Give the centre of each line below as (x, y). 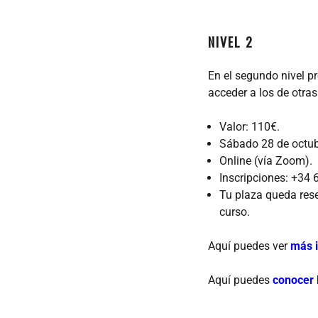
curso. (235, 212)
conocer (293, 280)
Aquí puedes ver (249, 246)
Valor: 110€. (250, 126)
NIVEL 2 (231, 42)
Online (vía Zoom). (266, 160)
